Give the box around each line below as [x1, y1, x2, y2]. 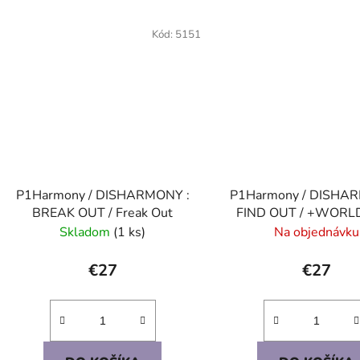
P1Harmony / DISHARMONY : [15, 186, 190, 204]
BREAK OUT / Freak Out [32, 203, 174, 222]
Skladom [59, 223, 114, 241]
